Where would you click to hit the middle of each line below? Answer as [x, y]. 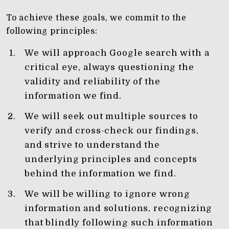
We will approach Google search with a [117, 53]
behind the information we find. [100, 174]
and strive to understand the [92, 145]
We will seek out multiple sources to [111, 116]
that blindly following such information [119, 223]
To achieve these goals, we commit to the [96, 18]
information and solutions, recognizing [119, 208]
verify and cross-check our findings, [112, 131]
